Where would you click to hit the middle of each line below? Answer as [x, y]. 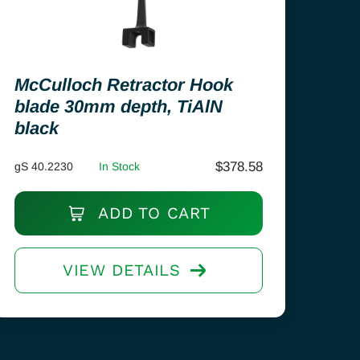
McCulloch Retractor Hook [124, 85]
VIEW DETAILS [122, 270]
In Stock [120, 166]
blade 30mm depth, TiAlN [119, 106]
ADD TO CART [152, 213]
